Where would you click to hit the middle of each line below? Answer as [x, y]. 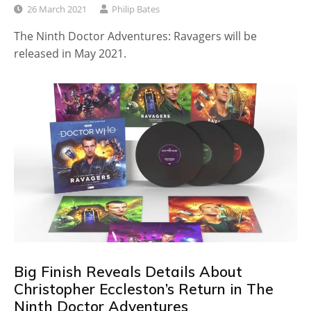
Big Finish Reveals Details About [128, 272]
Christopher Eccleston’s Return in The [144, 289]
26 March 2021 [57, 9]
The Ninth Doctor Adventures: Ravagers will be [135, 36]
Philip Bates [136, 9]
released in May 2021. [70, 53]
